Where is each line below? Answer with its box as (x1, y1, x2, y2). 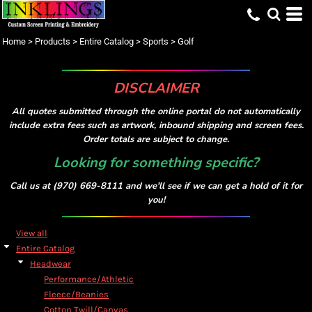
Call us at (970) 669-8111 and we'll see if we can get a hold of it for (10, 180, 302, 192)
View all (16, 228, 47, 238)
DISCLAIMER (113, 79, 199, 97)
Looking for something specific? (54, 153, 258, 172)
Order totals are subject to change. (83, 133, 229, 146)
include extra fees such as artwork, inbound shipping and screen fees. (8, 119, 304, 132)
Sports (143, 36, 169, 47)
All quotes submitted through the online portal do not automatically (12, 105, 300, 118)
